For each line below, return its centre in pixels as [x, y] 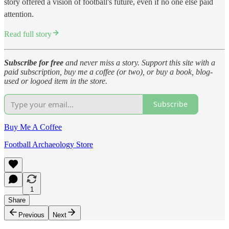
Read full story [28, 34]
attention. [19, 14]
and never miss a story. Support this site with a [140, 62]
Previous [31, 215]
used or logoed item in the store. [56, 81]
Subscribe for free [35, 62]
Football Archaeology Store [49, 144]
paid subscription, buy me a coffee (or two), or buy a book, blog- [108, 72]
